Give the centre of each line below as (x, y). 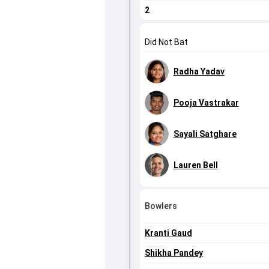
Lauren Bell (195, 165)
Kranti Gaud (168, 233)
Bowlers (161, 206)
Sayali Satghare (205, 134)
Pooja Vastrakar (206, 103)
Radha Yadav (199, 72)
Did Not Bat (166, 42)
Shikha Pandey (174, 253)
